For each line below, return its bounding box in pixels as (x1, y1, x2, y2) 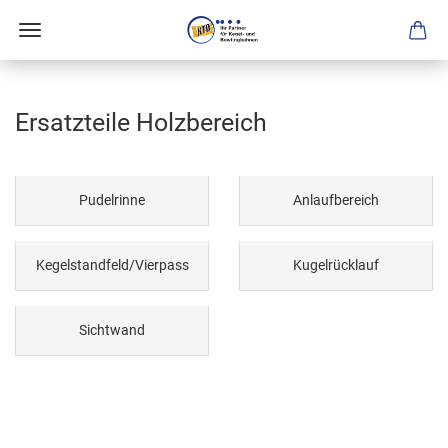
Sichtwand (79, 322, 145, 338)
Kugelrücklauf (293, 257, 379, 273)
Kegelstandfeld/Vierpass (35, 257, 189, 273)
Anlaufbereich (293, 192, 379, 208)
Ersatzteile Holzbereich (15, 108, 267, 137)
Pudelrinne (79, 192, 145, 208)
